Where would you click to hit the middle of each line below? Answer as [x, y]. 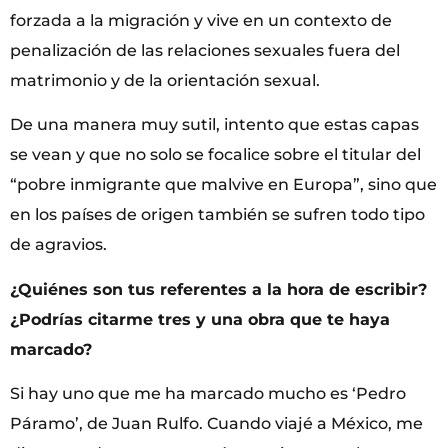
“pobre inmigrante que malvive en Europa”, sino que [223, 185]
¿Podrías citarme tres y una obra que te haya [200, 319]
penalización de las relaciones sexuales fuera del [205, 50]
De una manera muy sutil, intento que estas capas [214, 125]
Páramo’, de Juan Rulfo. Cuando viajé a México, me [216, 423]
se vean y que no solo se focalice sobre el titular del [215, 155]
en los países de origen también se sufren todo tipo [217, 215]
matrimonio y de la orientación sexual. [165, 80]
